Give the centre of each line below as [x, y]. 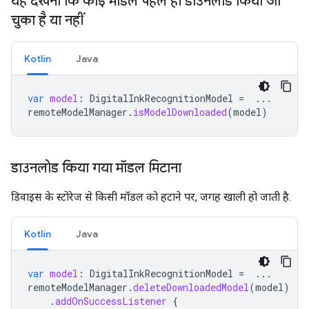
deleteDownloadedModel [191, 287]
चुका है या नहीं [47, 20]
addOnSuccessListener [111, 301]
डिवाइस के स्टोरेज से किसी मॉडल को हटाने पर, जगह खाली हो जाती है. [151, 197]
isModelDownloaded [180, 112]
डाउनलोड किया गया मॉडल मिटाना [96, 168]
